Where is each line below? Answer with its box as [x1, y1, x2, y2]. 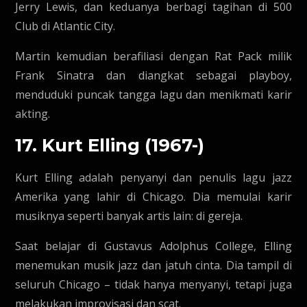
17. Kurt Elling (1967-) [15, 134, 205, 156]
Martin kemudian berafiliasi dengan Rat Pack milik [15, 49, 292, 64]
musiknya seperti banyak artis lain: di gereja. [15, 208, 243, 223]
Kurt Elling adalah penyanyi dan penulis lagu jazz [15, 170, 292, 185]
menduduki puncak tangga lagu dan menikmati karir [15, 87, 292, 102]
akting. [15, 106, 51, 121]
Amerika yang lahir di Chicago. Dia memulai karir [15, 189, 292, 204]
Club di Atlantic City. [15, 19, 116, 34]
